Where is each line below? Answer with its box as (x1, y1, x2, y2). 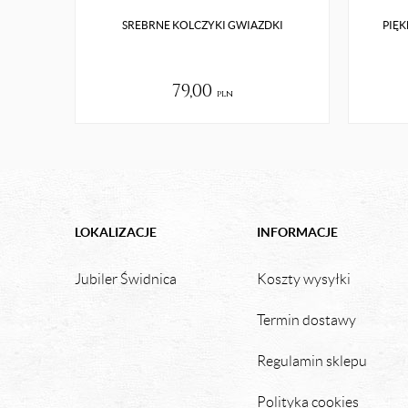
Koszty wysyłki (257, 271, 351, 287)
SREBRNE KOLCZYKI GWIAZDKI (121, 19, 283, 31)
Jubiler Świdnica (75, 271, 177, 287)
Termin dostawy (257, 312, 356, 328)
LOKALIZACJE (75, 225, 157, 240)
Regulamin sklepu (257, 353, 367, 369)
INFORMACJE (257, 225, 338, 240)
